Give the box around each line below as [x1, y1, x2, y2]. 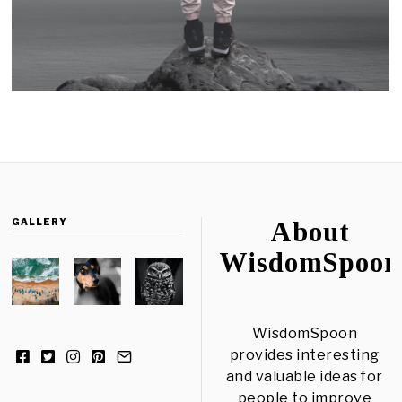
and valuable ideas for [225, 368, 383, 386]
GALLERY [12, 216, 68, 228]
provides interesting [229, 346, 380, 364]
